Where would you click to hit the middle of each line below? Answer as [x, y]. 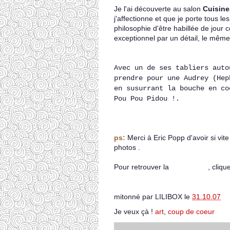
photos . [127, 147]
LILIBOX [169, 197]
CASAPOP [187, 167]
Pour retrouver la [141, 167]
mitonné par [135, 197]
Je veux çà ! [135, 212]
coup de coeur [191, 212]
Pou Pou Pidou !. [147, 99]
